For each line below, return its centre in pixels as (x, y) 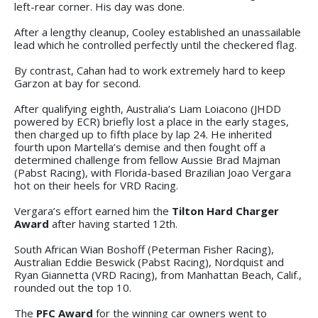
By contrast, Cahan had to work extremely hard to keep (150, 70)
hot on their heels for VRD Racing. (96, 185)
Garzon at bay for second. (77, 83)
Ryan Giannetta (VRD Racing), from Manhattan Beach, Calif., (158, 274)
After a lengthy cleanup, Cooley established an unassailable (158, 32)
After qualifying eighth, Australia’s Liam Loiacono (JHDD (148, 108)
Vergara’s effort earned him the (93, 210)
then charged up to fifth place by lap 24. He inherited (143, 134)
